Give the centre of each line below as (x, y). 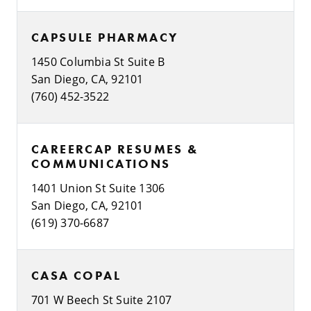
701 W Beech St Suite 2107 (102, 299)
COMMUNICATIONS (101, 163)
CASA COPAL (76, 275)
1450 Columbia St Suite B (98, 61)
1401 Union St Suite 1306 (98, 187)
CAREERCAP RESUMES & (115, 149)
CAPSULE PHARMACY (105, 37)
